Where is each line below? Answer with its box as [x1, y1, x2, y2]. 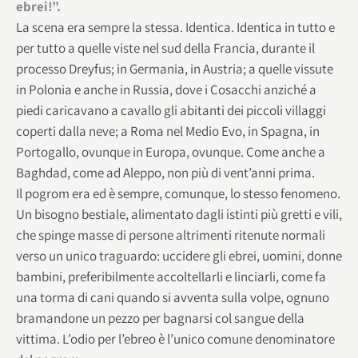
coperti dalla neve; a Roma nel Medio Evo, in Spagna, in [16, 121, 320, 140]
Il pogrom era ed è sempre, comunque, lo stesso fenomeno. [16, 184, 340, 202]
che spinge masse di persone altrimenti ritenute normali [16, 225, 325, 244]
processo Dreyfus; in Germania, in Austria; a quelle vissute [16, 59, 333, 78]
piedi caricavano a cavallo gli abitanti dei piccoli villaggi [16, 101, 326, 119]
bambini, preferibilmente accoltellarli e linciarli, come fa [16, 267, 326, 285]
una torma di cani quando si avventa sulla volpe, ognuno [16, 288, 329, 306]
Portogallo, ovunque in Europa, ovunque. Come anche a [16, 142, 325, 161]
